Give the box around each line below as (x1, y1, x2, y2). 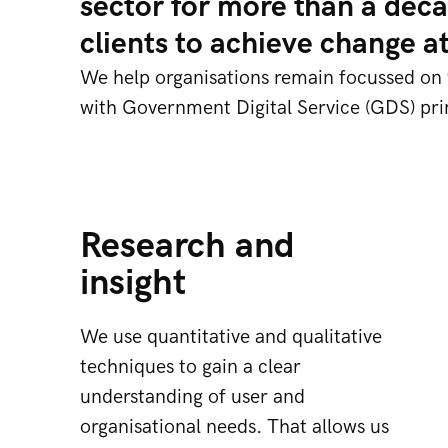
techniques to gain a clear (80, 355, 301, 379)
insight (80, 262, 186, 305)
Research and (80, 225, 295, 268)
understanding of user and (80, 385, 305, 409)
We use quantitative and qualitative (80, 325, 382, 349)
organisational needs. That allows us (80, 415, 389, 439)
